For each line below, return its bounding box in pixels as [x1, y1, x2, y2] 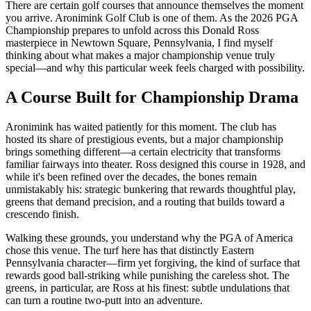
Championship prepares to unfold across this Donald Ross [6, 24, 259, 36]
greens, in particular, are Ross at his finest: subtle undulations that [6, 281, 289, 294]
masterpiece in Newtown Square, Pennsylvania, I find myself [6, 36, 273, 49]
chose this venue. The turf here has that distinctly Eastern [6, 244, 254, 256]
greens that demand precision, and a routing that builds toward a [6, 195, 285, 208]
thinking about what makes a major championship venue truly [6, 49, 275, 61]
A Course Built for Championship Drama [6, 87, 299, 106]
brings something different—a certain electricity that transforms [6, 145, 280, 158]
